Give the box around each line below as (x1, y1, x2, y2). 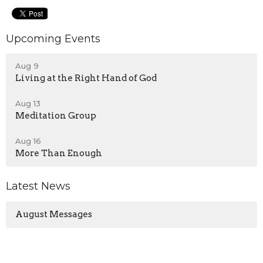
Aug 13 (15, 99, 41, 109)
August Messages (15, 208, 92, 220)
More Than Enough (15, 148, 102, 159)
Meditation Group (15, 110, 96, 122)
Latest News (6, 180, 70, 193)
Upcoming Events (6, 32, 100, 45)
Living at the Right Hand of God (15, 73, 157, 84)
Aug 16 (15, 136, 41, 146)
